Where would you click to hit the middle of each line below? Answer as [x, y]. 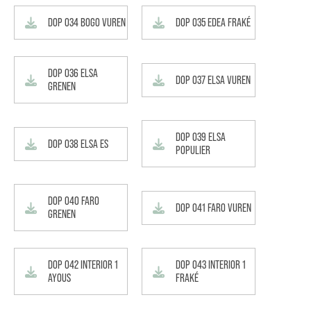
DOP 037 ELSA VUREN [213, 80]
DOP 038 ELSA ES [78, 144]
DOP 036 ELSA [73, 73]
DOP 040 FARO [74, 201]
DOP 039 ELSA [201, 137]
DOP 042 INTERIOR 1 [83, 265]
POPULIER [193, 150]
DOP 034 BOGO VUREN [87, 23]
